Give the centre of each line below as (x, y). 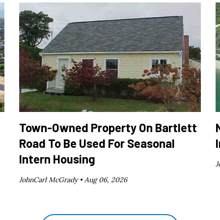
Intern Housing (57, 159)
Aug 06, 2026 (106, 180)
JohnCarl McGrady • (52, 180)
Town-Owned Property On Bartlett (108, 128)
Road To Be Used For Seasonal (97, 143)
